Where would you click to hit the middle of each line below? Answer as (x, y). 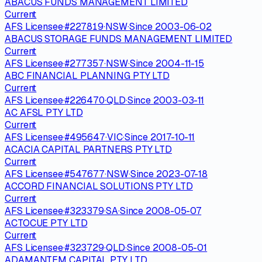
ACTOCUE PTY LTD (46, 223)
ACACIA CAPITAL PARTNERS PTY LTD (89, 149)
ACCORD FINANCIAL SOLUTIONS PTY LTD (99, 186)
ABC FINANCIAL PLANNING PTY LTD (87, 75)
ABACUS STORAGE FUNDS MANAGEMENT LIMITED (119, 39)
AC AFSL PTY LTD (44, 112)
